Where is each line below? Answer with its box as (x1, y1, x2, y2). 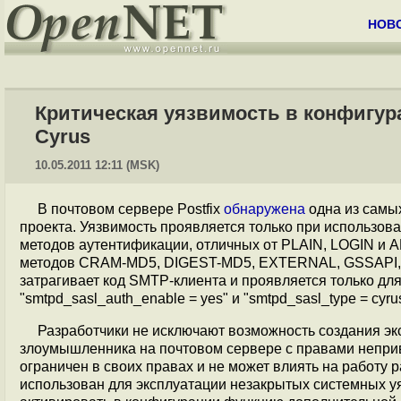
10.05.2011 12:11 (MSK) (35, 158, 159, 172)
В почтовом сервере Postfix (38, 201, 224, 217)
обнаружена (224, 201, 305, 217)
